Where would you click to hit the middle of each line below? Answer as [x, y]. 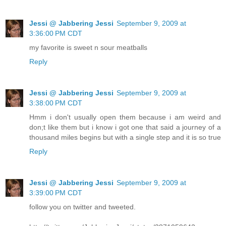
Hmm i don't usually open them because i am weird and [125, 117]
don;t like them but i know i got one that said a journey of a [125, 127]
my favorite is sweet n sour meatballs [88, 47]
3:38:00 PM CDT [56, 103]
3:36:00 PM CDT [56, 33]
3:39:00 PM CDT [56, 192]
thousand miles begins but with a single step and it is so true [125, 137]
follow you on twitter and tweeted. [82, 207]
